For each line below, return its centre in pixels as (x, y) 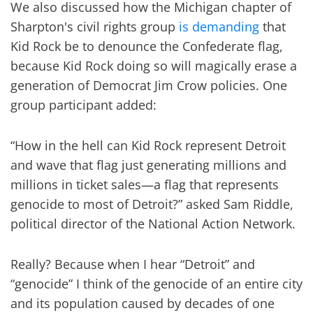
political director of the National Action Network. (153, 224)
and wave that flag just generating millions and (148, 165)
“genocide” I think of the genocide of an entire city (156, 284)
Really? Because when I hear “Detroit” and (133, 264)
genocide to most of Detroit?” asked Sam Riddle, (152, 204)
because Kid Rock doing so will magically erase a (154, 66)
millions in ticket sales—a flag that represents (145, 184)
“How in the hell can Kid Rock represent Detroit (148, 145)
